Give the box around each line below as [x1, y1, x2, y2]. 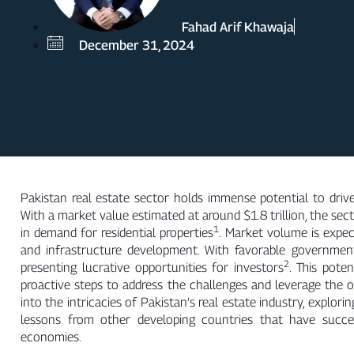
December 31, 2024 [79, 37, 194, 54]
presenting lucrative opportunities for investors [21, 259, 284, 275]
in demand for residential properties [21, 224, 214, 240]
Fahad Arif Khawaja [182, 19, 294, 36]
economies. [21, 329, 81, 345]
